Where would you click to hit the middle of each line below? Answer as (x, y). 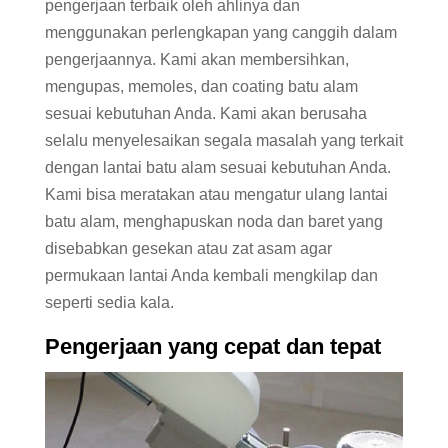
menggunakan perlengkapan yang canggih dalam (220, 33)
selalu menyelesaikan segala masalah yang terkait (223, 141)
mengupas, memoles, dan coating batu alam (201, 87)
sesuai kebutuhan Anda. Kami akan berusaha (205, 114)
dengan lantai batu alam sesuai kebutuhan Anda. (217, 168)
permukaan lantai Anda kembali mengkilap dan (211, 276)
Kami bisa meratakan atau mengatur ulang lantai (216, 195)
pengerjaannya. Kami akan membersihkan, (196, 60)
